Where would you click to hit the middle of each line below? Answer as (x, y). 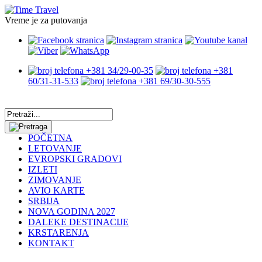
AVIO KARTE (56, 190)
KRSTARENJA (58, 232)
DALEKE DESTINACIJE (78, 222)
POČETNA (50, 137)
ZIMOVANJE (55, 180)
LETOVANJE (55, 148)
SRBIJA (44, 201)
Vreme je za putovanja (46, 20)
